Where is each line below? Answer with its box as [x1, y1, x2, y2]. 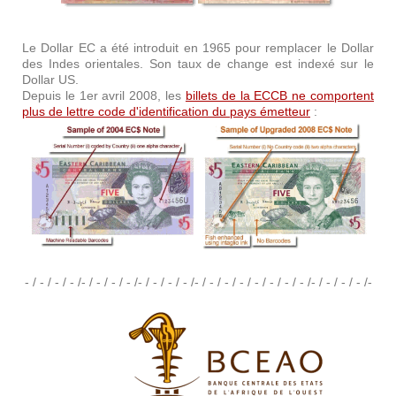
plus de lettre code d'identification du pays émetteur [22, 104, 310, 118]
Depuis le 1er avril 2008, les [22, 88, 186, 103]
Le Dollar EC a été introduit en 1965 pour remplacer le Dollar [22, 41, 374, 55]
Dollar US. [22, 72, 79, 87]
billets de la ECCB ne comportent [185, 88, 375, 103]
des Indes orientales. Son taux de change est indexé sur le [22, 57, 374, 71]
